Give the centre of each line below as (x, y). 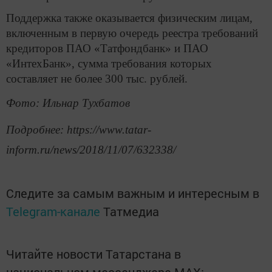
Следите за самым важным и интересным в (133, 193)
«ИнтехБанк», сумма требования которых (109, 63)
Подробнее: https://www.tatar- (79, 129)
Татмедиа (131, 211)
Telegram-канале (53, 211)
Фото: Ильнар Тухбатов (68, 103)
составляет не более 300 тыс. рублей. (97, 78)
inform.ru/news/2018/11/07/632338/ (91, 149)
